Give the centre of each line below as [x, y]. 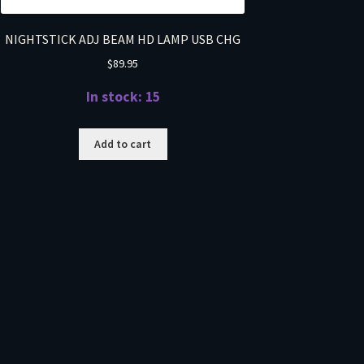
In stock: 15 [123, 96]
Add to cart [123, 144]
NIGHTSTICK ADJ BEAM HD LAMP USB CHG [123, 39]
